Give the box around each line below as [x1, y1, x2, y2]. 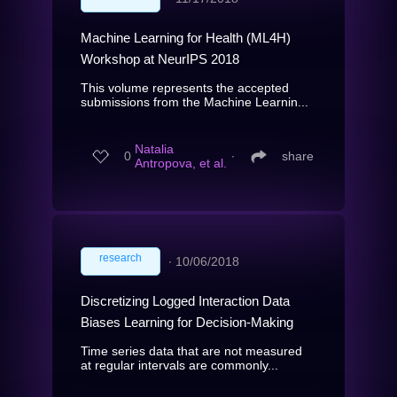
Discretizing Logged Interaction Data [81, 292, 290, 308]
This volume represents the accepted [81, 80, 289, 95]
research [99, 251, 142, 264]
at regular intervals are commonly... [81, 357, 278, 372]
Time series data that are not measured [81, 343, 302, 358]
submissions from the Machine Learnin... [81, 94, 308, 109]
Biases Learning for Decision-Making [81, 314, 293, 330]
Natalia [135, 142, 174, 157]
